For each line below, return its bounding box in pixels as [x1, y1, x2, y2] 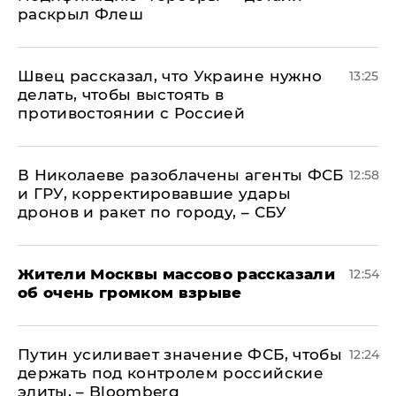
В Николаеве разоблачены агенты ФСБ [18, 166, 344, 184]
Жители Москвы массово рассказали [18, 265, 335, 283]
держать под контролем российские [18, 364, 324, 382]
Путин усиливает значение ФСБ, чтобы [18, 346, 342, 363]
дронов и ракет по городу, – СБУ [18, 203, 287, 221]
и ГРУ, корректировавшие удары [18, 185, 291, 202]
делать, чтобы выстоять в [18, 86, 225, 103]
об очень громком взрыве [18, 284, 242, 301]
